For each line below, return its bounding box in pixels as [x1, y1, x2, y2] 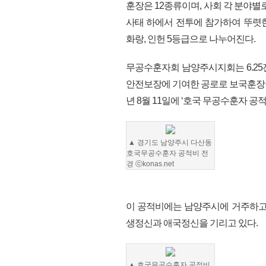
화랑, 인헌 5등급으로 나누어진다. [126, 34, 257, 44]
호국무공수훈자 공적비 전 [126, 149, 208, 157]
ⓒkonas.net [135, 160, 174, 168]
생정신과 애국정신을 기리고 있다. [126, 218, 258, 228]
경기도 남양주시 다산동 [137, 138, 212, 147]
